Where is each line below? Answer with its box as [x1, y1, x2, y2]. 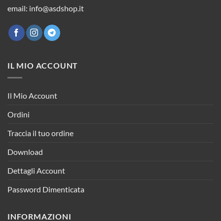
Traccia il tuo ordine [7, 128, 74, 138]
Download [7, 147, 43, 156]
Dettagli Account [7, 165, 65, 175]
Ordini [7, 109, 30, 119]
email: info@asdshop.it [7, 3, 84, 13]
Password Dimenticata [7, 184, 84, 194]
